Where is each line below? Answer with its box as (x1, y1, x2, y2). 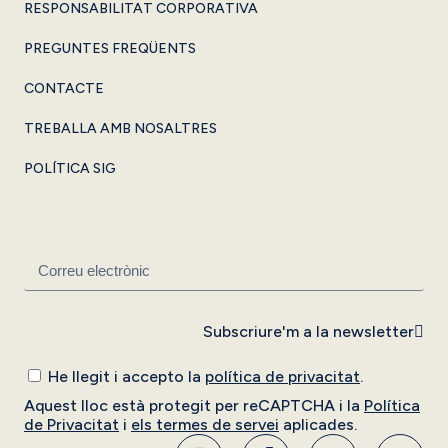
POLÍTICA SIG (24, 160, 116, 178)
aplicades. (279, 415, 357, 435)
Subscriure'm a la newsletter (203, 321, 414, 341)
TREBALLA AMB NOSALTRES (24, 120, 217, 138)
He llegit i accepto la (48, 367, 205, 387)
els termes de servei (131, 415, 279, 435)
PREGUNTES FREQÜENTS (24, 40, 196, 58)
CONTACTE (24, 80, 104, 98)
